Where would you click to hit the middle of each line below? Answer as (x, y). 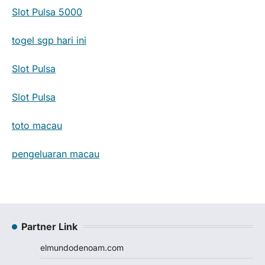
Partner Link (49, 226)
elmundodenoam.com (82, 247)
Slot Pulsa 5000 (47, 12)
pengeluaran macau (56, 153)
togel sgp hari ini (49, 40)
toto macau (37, 125)
